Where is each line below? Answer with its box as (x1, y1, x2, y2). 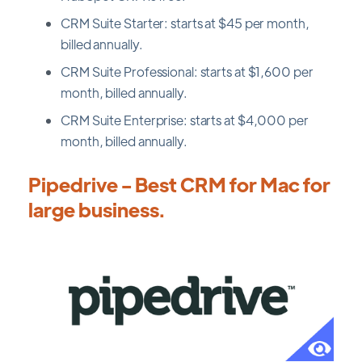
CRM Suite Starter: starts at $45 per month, (61, 14, 309, 32)
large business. (28, 196, 165, 221)
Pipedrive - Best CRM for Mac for (28, 170, 330, 196)
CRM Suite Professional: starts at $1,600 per (61, 62, 314, 80)
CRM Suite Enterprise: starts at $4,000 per (61, 111, 309, 128)
